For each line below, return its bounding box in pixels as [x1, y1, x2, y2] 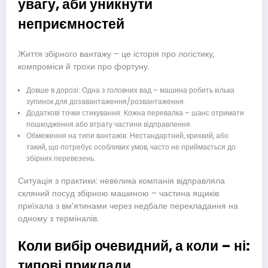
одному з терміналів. [18, 213, 99, 225]
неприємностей [18, 14, 124, 34]
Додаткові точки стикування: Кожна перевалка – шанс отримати [26, 108, 244, 118]
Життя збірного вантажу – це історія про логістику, [18, 48, 215, 60]
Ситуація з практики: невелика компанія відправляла [18, 175, 225, 187]
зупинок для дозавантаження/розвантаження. [26, 96, 185, 107]
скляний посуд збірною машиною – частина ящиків [18, 188, 219, 200]
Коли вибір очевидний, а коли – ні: [18, 236, 250, 256]
